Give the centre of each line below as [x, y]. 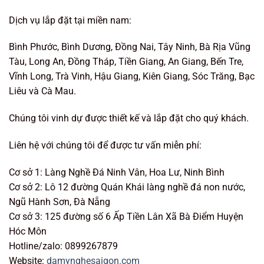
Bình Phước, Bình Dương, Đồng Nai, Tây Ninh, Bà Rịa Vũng [130, 47]
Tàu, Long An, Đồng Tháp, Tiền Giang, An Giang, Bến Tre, [126, 62]
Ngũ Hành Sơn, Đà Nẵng [60, 202]
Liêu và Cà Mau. [42, 91]
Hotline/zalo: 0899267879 [63, 246]
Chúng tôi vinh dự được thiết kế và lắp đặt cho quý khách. [129, 118]
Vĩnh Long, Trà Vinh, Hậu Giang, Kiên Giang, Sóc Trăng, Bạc [132, 77]
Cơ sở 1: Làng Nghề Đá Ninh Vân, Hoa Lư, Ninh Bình [117, 172]
